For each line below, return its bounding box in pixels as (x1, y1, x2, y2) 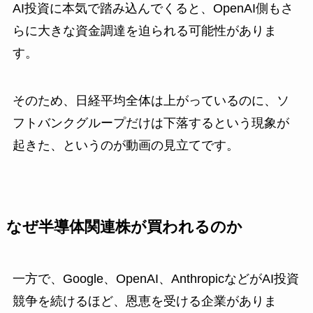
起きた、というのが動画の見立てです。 (12, 138, 239, 152)
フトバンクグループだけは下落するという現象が (12, 115, 289, 130)
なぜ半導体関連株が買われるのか (6, 218, 242, 235)
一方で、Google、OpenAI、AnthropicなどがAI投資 (12, 271, 299, 286)
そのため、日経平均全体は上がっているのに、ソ (12, 93, 289, 108)
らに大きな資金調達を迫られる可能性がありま (12, 23, 277, 38)
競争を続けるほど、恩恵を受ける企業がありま (12, 293, 277, 308)
